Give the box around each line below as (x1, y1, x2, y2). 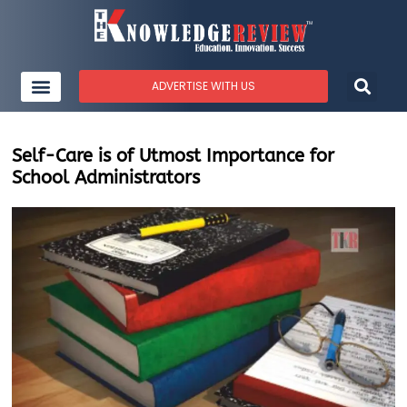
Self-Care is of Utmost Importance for (12, 145, 335, 167)
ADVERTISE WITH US (151, 78, 255, 94)
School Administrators (12, 167, 201, 189)
